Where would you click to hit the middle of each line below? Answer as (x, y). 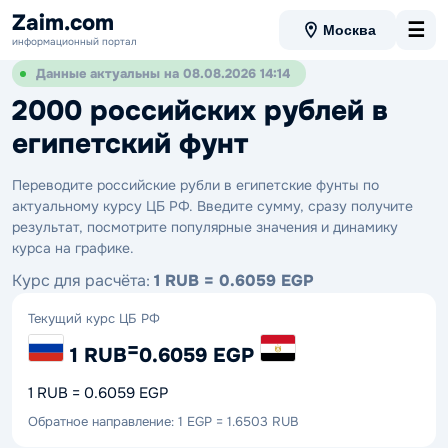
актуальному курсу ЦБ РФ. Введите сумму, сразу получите (212, 206)
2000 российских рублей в (200, 111)
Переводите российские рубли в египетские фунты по (195, 185)
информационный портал (74, 41)
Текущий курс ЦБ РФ (94, 318)
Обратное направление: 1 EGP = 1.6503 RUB (163, 421)
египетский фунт (130, 144)
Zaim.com (63, 22)
